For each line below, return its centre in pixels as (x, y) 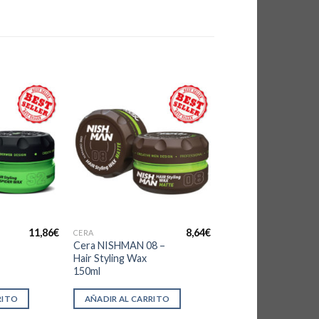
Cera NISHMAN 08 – (119, 245)
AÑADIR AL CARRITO (127, 298)
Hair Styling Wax (110, 258)
